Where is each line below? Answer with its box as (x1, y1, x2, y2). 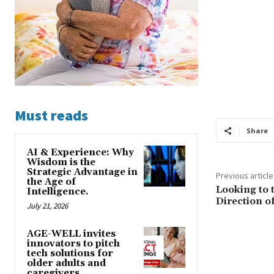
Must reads (15, 105, 88, 125)
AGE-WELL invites (27, 228, 116, 240)
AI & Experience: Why (27, 146, 134, 158)
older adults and (27, 257, 106, 269)
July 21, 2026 (27, 200, 68, 211)
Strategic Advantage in (27, 166, 138, 178)
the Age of (27, 176, 76, 188)
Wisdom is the (27, 156, 95, 168)
